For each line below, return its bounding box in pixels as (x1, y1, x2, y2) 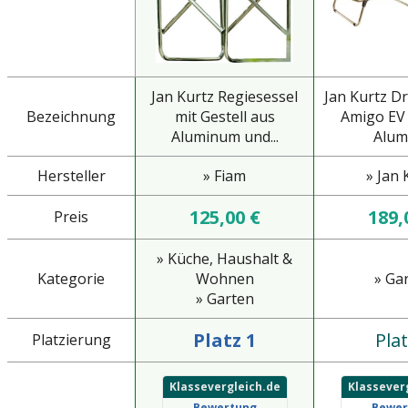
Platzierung (31, 330, 111, 351)
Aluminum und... (170, 127, 279, 148)
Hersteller (36, 166, 106, 187)
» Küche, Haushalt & (157, 249, 292, 270)
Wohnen (195, 269, 254, 290)
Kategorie (37, 269, 105, 290)
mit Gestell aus (174, 107, 275, 127)
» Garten (195, 289, 254, 310)
